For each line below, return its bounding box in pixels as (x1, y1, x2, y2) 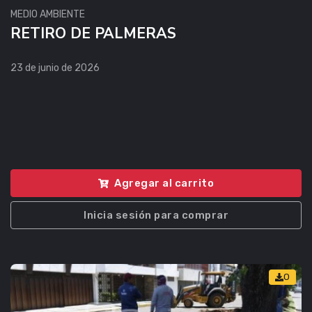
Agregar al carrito (114, 176, 214, 189)
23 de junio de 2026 (10, 61, 100, 74)
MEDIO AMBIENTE (10, 8, 85, 20)
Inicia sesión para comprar (84, 208, 228, 221)
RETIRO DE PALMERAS (10, 23, 176, 43)
